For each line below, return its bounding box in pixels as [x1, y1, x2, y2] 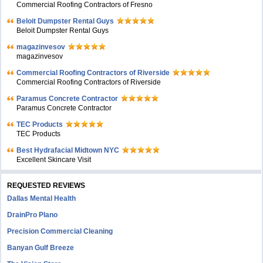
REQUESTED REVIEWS [7, 181, 86, 190]
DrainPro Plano [7, 211, 58, 219]
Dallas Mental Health [7, 194, 76, 203]
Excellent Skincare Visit [16, 156, 92, 164]
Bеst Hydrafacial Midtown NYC [16, 146, 120, 154]
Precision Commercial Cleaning [7, 227, 113, 235]
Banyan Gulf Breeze [7, 244, 75, 252]
